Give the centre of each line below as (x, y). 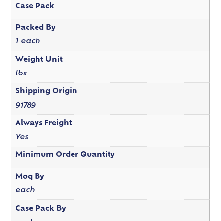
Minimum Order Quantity (65, 155)
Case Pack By (40, 209)
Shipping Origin (46, 92)
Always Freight (43, 123)
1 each (28, 42)
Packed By (35, 28)
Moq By (30, 177)
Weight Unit (39, 60)
